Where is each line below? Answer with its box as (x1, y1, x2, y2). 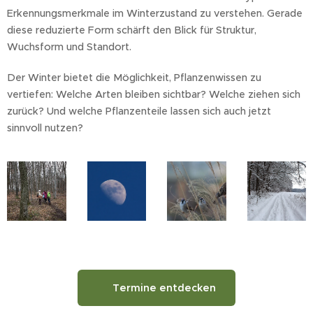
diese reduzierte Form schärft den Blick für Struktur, (7, 24, 256, 36)
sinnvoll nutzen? (7, 122, 83, 134)
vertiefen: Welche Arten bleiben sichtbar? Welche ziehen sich (7, 88, 300, 101)
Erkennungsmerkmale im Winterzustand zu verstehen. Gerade (7, 7, 303, 20)
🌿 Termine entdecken (97, 281, 216, 294)
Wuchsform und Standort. (7, 41, 131, 53)
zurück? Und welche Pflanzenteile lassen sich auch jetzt (7, 105, 271, 117)
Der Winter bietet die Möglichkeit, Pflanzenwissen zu (7, 71, 261, 84)
